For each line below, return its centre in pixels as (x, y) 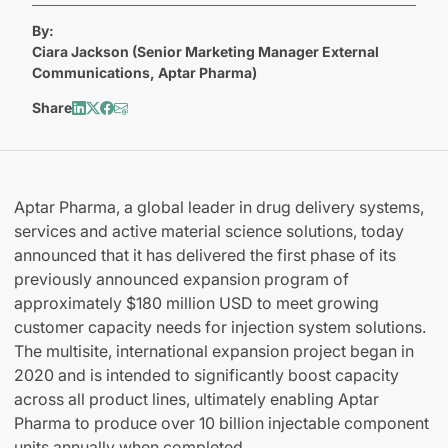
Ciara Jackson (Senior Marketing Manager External (205, 52)
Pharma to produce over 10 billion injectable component (221, 423)
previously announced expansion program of (181, 279)
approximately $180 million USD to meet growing (196, 303)
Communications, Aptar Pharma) (144, 73)
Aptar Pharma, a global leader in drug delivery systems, (219, 207)
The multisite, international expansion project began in (214, 351)
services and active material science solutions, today (209, 231)
